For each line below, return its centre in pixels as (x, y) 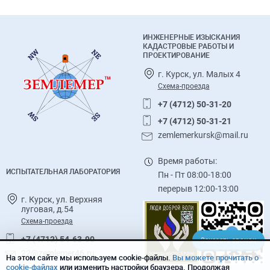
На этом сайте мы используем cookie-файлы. (89, 258)
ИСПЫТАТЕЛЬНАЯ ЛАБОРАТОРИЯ (63, 172)
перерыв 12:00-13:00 (198, 188)
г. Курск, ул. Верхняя (62, 200)
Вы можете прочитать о (215, 258)
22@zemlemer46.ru (58, 253)
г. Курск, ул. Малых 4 (199, 74)
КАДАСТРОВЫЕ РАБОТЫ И (188, 46)
